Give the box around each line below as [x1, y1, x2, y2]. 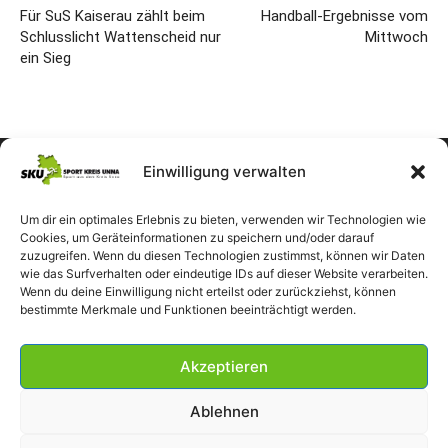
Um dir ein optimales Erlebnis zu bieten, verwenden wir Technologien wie [20, 212, 426, 227]
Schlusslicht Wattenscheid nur [20, 27, 221, 46]
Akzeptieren [180, 356, 268, 376]
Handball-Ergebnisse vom [261, 6, 428, 25]
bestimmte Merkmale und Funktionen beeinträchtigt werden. [20, 302, 356, 317]
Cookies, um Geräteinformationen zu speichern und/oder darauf [20, 230, 374, 245]
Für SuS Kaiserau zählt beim [20, 6, 205, 25]
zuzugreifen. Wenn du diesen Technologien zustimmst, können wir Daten [20, 248, 425, 263]
